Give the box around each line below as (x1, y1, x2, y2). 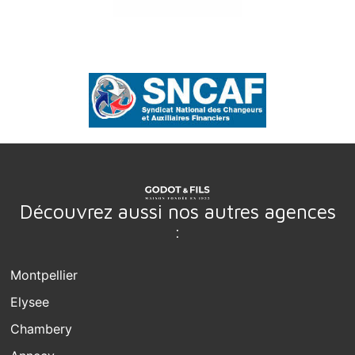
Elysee (10, 293, 50, 310)
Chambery (10, 320, 73, 337)
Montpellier (10, 266, 78, 283)
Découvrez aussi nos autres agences (19, 199, 336, 223)
